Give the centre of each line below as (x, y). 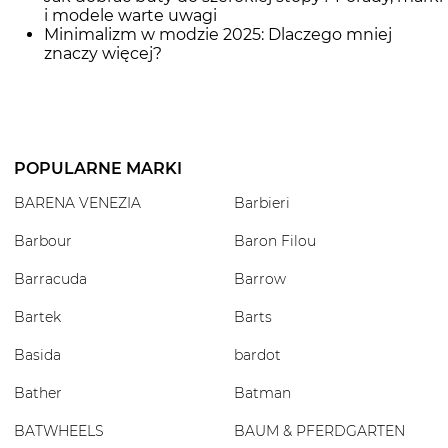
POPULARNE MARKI (98, 168)
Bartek (37, 316)
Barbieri (262, 202)
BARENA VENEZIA (77, 202)
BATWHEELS (59, 430)
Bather (38, 392)
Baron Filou (275, 240)
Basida (37, 354)
